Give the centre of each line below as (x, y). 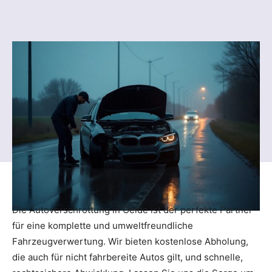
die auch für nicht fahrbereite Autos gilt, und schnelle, (127, 257)
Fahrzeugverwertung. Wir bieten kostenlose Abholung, (130, 241)
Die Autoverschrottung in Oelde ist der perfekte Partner (132, 209)
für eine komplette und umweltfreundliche (103, 225)
